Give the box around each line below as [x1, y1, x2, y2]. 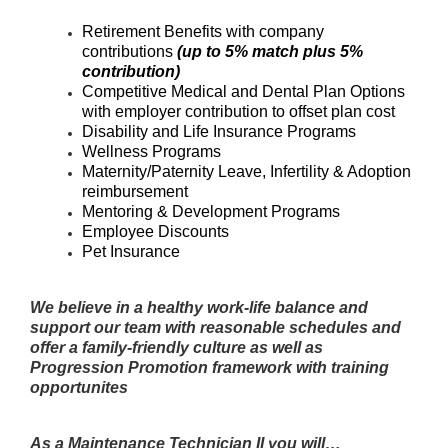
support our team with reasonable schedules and [30, 319, 401, 336]
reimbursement [82, 183, 188, 200]
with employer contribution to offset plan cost [82, 103, 395, 120]
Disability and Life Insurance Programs [82, 123, 356, 140]
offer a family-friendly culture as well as [30, 339, 323, 356]
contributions [82, 43, 177, 60]
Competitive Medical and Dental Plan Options [82, 83, 405, 100]
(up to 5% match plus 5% [177, 43, 363, 60]
